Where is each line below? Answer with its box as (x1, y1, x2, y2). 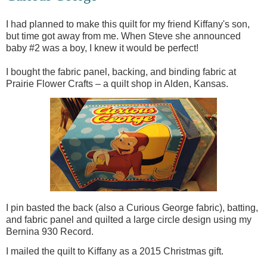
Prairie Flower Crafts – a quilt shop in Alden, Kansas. (6, 78, 228, 89)
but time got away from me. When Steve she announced (6, 30, 241, 41)
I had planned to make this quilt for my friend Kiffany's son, (6, 18, 250, 29)
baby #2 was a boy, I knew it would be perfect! (6, 42, 198, 53)
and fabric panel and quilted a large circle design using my (6, 214, 252, 225)
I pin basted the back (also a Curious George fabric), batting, (6, 202, 258, 213)
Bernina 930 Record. (6, 226, 94, 237)
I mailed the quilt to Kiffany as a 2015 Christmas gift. (6, 246, 223, 256)
